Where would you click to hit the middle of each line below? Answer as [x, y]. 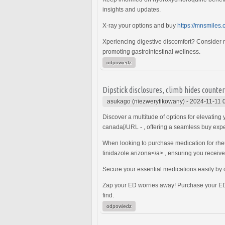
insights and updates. [132, 9]
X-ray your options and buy [140, 25]
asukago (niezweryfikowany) [146, 101]
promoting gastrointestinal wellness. [151, 51]
